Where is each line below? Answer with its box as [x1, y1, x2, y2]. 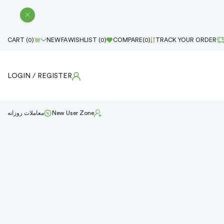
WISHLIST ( [68, 37, 100, 43]
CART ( [7, 37, 28, 43]
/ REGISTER [32, 72, 72, 79]
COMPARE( [113, 37, 144, 43]
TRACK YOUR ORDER [155, 37, 217, 43]
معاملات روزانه [7, 110, 44, 116]
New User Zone [52, 110, 94, 116]
